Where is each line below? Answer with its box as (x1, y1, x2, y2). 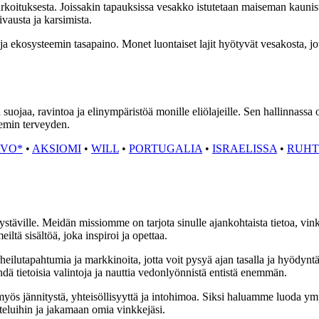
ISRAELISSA (212, 142, 277, 155)
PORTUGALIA (129, 142, 202, 155)
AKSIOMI (32, 142, 81, 155)
